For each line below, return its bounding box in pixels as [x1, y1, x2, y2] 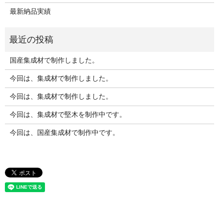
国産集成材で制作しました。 [9, 57, 99, 65]
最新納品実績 [9, 8, 51, 16]
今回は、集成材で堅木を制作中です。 [9, 111, 126, 119]
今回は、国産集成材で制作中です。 [9, 129, 119, 137]
